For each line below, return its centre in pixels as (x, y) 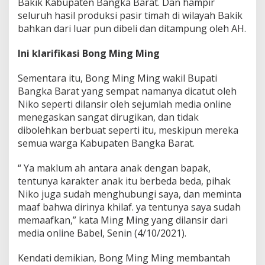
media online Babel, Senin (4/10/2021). (102, 233)
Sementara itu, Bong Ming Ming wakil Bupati (117, 78)
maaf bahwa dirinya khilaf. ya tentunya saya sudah (129, 207)
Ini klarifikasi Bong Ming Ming (89, 53)
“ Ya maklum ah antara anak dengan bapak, (114, 168)
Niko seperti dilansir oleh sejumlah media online (125, 104)
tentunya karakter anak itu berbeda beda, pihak (124, 181)
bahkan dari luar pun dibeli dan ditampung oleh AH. (132, 28)
